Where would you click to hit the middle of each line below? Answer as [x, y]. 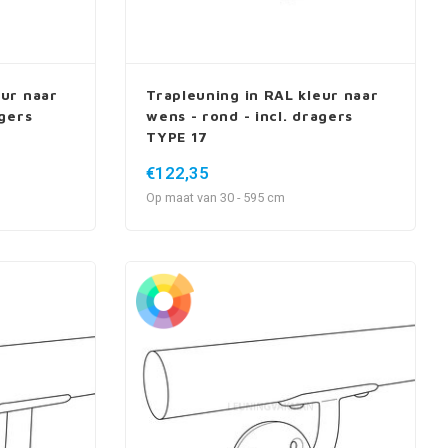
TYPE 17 [177, 136]
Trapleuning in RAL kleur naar [262, 94]
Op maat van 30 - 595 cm [216, 197]
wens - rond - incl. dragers [250, 115]
